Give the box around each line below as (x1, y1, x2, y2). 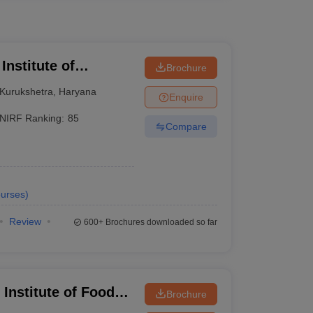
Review (8, 216, 41, 227)
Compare (165, 120, 207, 132)
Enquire (168, 91, 203, 103)
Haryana (59, 85, 97, 97)
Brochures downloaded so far (103, 217, 217, 227)
